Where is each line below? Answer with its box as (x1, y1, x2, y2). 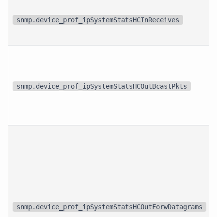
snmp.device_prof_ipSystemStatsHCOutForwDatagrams (16, 202, 203, 211)
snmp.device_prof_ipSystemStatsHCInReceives (16, 15, 180, 24)
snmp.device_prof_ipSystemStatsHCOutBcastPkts (16, 82, 187, 90)
